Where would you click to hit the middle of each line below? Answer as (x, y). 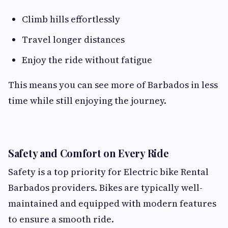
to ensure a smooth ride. (61, 219)
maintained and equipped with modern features (112, 204)
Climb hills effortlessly (71, 19)
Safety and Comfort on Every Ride (89, 153)
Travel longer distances (73, 40)
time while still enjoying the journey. (87, 101)
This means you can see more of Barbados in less (113, 85)
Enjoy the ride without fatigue (87, 60)
